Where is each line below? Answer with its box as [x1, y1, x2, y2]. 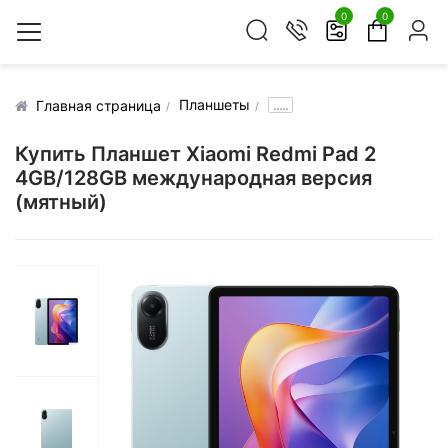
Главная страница [36, 96, 161, 114]
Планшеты [179, 96, 250, 113]
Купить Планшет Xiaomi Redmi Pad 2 [15, 142, 376, 166]
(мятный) [15, 190, 107, 214]
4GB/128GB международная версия [15, 166, 372, 190]
